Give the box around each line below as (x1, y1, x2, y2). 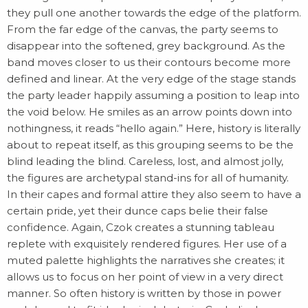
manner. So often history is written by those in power (7, 287, 281, 300)
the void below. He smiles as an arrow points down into (7, 105, 292, 118)
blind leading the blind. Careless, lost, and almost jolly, (7, 155, 283, 168)
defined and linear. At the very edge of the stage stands (7, 72, 296, 85)
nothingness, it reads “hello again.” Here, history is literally (7, 122, 300, 135)
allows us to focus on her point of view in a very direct (7, 270, 283, 283)
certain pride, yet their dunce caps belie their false (7, 204, 268, 217)
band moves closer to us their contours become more (7, 56, 291, 69)
